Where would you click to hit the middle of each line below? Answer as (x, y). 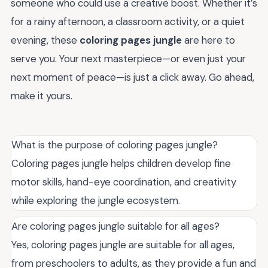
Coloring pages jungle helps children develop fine (121, 164)
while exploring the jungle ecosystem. (96, 201)
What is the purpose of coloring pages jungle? (115, 145)
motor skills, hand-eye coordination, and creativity (124, 182)
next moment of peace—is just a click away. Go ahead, (133, 77)
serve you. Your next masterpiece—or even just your (128, 59)
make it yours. (42, 96)
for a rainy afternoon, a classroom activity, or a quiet (128, 22)
